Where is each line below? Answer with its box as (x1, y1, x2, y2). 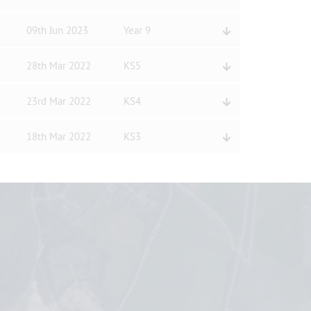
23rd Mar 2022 (26, 94, 91, 108)
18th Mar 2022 (26, 130, 91, 143)
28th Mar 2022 (26, 59, 91, 72)
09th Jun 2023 (26, 24, 88, 37)
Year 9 (123, 24, 151, 37)
